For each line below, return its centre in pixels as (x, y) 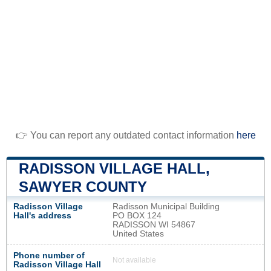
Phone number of (49, 256)
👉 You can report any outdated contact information (126, 135)
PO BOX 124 (137, 216)
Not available (134, 260)
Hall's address (42, 216)
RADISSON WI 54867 (154, 225)
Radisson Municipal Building (166, 207)
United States (138, 234)
